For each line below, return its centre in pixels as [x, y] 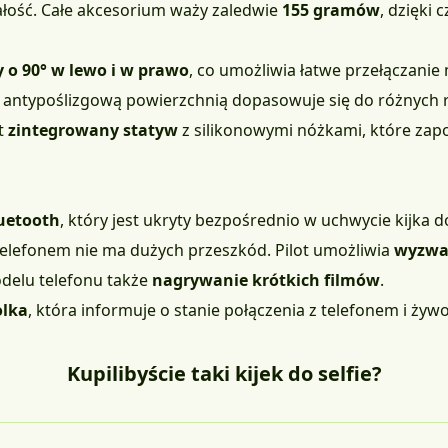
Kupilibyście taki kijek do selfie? [224, 374]
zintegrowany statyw [93, 130]
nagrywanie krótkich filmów [266, 280]
